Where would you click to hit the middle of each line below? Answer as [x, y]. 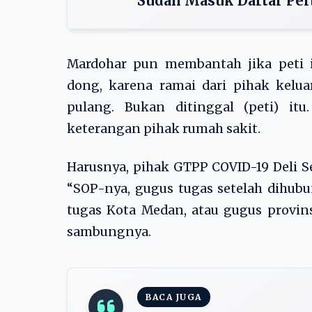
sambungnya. [109, 232]
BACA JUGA [174, 297]
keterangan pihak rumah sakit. [164, 129]
